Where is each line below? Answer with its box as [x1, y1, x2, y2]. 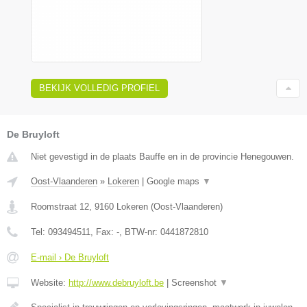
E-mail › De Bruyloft [31, 252, 109, 263]
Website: [31, 278, 69, 288]
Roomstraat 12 [31, 201, 89, 212]
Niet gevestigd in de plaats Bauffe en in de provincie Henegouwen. [31, 151, 294, 162]
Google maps [147, 176, 202, 187]
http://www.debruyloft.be [69, 278, 164, 288]
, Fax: [90, 227, 116, 238]
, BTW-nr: [119, 227, 160, 238]
